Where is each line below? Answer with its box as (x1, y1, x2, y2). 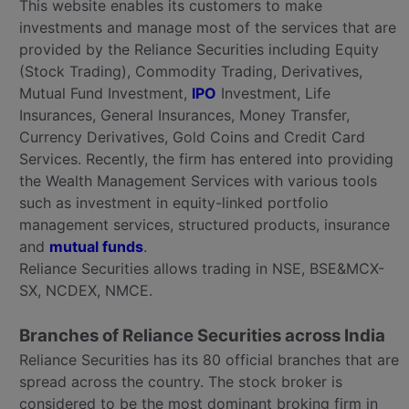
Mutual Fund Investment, (19, 84, 192, 102)
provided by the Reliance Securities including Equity (19, 40, 379, 58)
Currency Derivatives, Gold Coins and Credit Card (19, 128, 365, 146)
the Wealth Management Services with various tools (19, 172, 377, 190)
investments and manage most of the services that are (19, 18, 396, 37)
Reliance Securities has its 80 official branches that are (19, 351, 399, 369)
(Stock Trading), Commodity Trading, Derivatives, (19, 62, 362, 80)
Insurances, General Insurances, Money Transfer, (19, 106, 350, 124)
